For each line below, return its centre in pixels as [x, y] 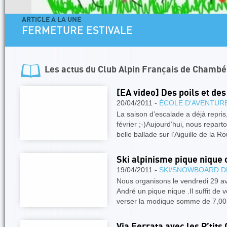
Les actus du [71, 70]
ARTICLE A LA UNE [51, 20]
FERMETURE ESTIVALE [77, 31]
